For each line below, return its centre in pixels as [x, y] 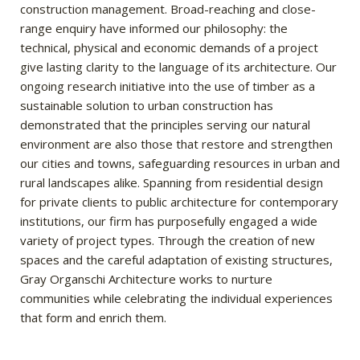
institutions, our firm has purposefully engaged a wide [169, 221]
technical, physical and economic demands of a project [169, 47]
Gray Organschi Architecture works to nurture [146, 279]
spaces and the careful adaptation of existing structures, [176, 260]
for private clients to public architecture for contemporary [179, 202]
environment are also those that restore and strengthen [176, 144]
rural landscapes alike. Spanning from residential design [172, 182]
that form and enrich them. [93, 317]
